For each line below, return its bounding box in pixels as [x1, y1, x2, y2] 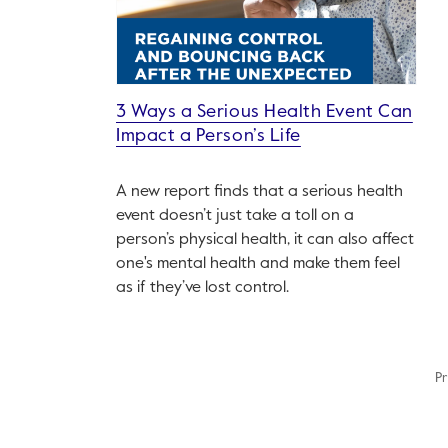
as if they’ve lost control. [116, 280, 289, 297]
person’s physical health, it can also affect [116, 232, 414, 249]
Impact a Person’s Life [116, 127, 301, 146]
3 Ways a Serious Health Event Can [116, 103, 413, 122]
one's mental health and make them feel [116, 256, 400, 273]
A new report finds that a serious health [116, 184, 403, 201]
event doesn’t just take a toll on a [116, 208, 354, 225]
